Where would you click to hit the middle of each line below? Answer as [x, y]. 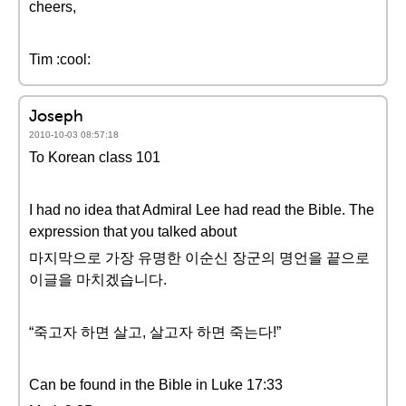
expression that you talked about [133, 232]
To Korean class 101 [95, 157]
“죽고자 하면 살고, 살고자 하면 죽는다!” [155, 332]
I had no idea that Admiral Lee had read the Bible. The [202, 210]
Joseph [56, 116]
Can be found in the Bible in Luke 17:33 [156, 385]
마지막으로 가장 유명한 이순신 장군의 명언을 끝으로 [199, 258]
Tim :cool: [60, 59]
